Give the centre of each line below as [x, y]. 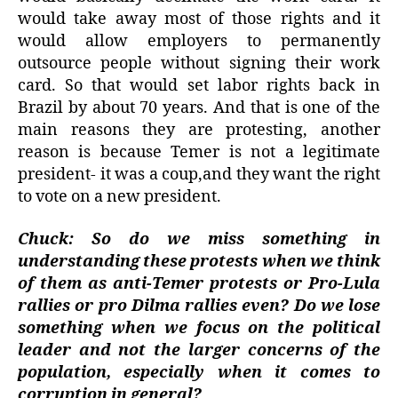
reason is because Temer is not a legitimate [199, 153]
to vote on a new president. [119, 197]
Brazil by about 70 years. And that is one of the [199, 108]
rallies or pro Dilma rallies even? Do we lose [199, 306]
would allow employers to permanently [199, 42]
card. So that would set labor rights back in [199, 86]
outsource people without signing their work [199, 64]
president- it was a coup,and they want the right [199, 175]
